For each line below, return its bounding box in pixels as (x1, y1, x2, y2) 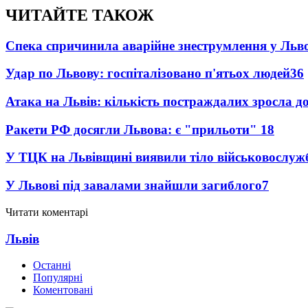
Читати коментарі (5, 206, 88, 218)
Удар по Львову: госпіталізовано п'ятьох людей (5, 66, 290, 81)
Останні (33, 259, 71, 272)
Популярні (33, 272, 82, 284)
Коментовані (33, 284, 93, 296)
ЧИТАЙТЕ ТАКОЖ (5, 5, 154, 24)
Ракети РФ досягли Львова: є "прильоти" (5, 122, 261, 137)
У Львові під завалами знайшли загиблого (5, 178, 262, 193)
